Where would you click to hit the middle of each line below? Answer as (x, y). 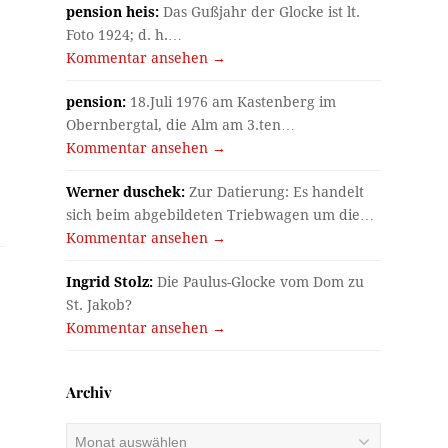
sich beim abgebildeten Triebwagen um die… (220, 215)
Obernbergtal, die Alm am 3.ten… (181, 125)
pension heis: (113, 12)
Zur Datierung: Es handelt (275, 192)
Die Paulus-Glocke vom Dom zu (259, 282)
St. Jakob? (99, 305)
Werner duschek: (126, 192)
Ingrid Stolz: (110, 282)
